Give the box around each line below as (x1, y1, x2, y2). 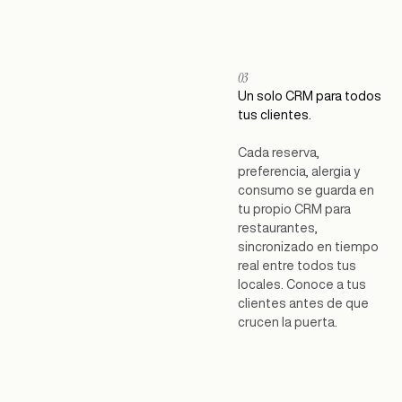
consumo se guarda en (237, 183, 374, 197)
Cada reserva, (237, 145, 319, 159)
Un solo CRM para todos (237, 90, 381, 103)
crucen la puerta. (237, 315, 337, 328)
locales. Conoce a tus (237, 277, 366, 291)
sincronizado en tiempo (237, 240, 379, 253)
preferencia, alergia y (237, 164, 360, 178)
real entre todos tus (237, 258, 356, 272)
